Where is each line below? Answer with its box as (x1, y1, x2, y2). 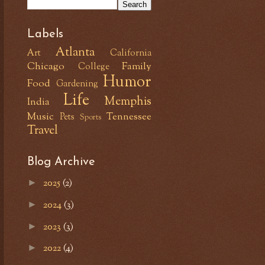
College (77, 60, 109, 73)
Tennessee (106, 109, 151, 124)
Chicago (27, 59, 64, 74)
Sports (80, 111, 101, 123)
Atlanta (56, 44, 95, 61)
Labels (27, 28, 63, 40)
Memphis (104, 93, 151, 110)
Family (122, 59, 151, 74)
